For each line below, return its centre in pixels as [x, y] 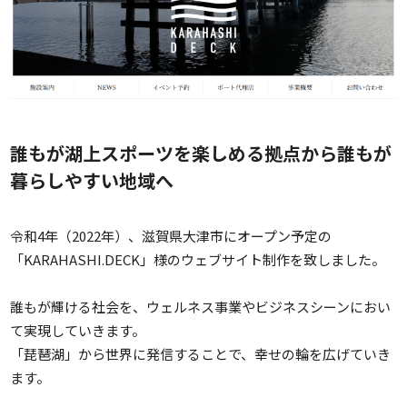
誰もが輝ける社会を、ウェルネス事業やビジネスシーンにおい [200, 306]
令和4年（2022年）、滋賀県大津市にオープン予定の [171, 235]
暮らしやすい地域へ [92, 180]
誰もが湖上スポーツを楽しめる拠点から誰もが [201, 153]
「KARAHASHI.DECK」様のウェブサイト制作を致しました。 [198, 259]
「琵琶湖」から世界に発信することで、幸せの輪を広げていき [200, 353]
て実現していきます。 [78, 330]
